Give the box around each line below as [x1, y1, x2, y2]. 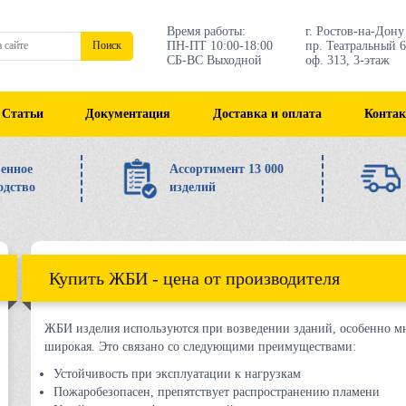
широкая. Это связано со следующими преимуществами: [44, 340, 356, 353]
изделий [169, 180, 216, 194]
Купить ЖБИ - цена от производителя [49, 268, 340, 288]
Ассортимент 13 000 [169, 162, 284, 176]
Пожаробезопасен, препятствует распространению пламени [53, 385, 380, 399]
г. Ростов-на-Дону [304, 24, 404, 38]
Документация [85, 107, 171, 121]
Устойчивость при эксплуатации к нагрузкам [53, 367, 301, 381]
